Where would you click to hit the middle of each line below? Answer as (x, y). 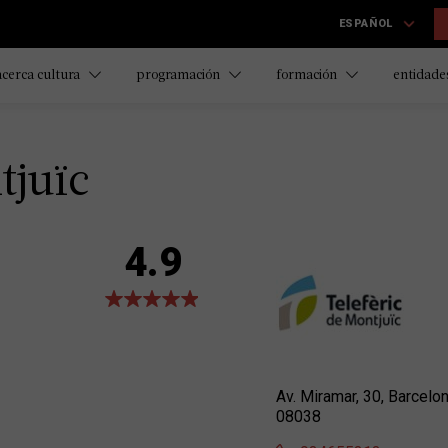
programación (179, 75)
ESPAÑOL (365, 23)
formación (308, 75)
